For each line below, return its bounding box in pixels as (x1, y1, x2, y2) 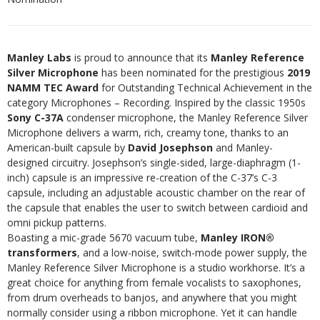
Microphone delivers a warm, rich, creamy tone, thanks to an (7, 126, 289, 139)
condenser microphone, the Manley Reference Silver (64, 111, 308, 124)
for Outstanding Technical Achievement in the (99, 81, 312, 94)
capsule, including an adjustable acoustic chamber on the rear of (7, 186, 305, 199)
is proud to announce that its (71, 51, 211, 64)
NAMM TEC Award (7, 81, 99, 94)
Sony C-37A (7, 111, 64, 124)
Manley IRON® (201, 231, 274, 244)
